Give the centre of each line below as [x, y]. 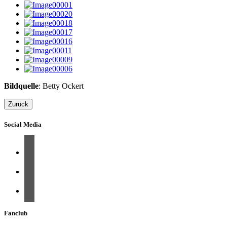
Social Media [23, 125]
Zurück [18, 104]
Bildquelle [21, 86]
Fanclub [16, 213]
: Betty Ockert [61, 86]
